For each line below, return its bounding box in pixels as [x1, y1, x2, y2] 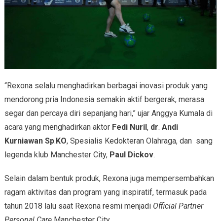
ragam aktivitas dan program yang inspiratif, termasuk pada [4, 187, 207, 197]
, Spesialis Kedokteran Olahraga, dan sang [66, 136, 213, 146]
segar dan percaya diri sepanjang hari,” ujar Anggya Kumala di [4, 108, 213, 118]
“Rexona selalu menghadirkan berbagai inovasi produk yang [4, 80, 208, 90]
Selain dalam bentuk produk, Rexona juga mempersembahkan [4, 173, 214, 183]
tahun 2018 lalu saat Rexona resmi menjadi [4, 201, 153, 211]
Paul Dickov [109, 149, 153, 159]
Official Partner [152, 201, 203, 211]
